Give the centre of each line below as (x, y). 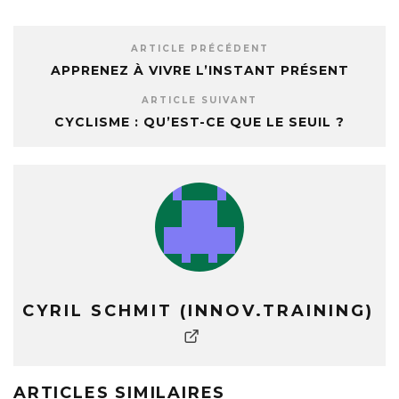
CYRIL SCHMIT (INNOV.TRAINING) (198, 311)
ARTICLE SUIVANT (199, 100)
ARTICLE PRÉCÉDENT (199, 49)
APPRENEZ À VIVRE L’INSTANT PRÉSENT (199, 70)
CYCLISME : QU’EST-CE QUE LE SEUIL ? (199, 122)
